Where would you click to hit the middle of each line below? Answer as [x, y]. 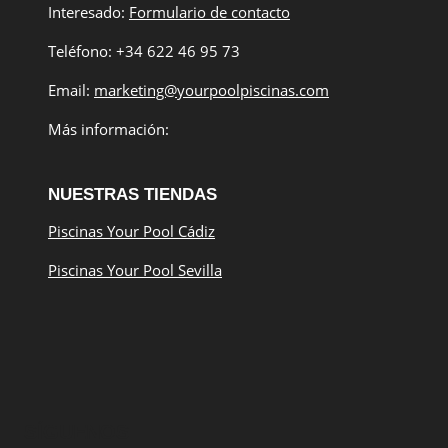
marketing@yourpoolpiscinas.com [211, 90]
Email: [71, 90]
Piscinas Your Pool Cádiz [131, 231]
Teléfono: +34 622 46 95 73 [144, 51]
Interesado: [88, 12]
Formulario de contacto [209, 12]
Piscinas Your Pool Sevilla [135, 270]
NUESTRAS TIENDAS [132, 195]
